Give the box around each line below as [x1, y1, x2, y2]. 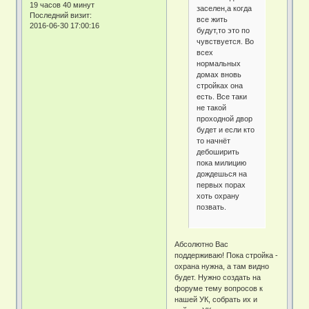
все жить [197, 14, 228, 23]
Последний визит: [30, 10, 92, 19]
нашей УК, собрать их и [175, 295, 258, 303]
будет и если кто [197, 125, 255, 134]
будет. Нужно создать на [175, 272, 261, 281]
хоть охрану [197, 191, 240, 200]
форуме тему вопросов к [175, 283, 263, 292]
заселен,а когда [197, 3, 252, 12]
